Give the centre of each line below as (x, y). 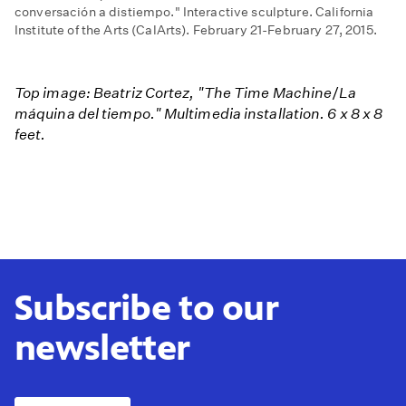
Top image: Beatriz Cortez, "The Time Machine (174, 93)
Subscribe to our (147, 308)
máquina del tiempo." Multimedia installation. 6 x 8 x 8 (199, 114)
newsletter (102, 348)
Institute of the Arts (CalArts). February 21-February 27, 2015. (196, 30)
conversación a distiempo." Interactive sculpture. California (194, 12)
